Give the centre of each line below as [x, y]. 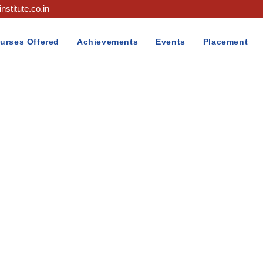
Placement [225, 42]
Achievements [107, 42]
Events [171, 42]
